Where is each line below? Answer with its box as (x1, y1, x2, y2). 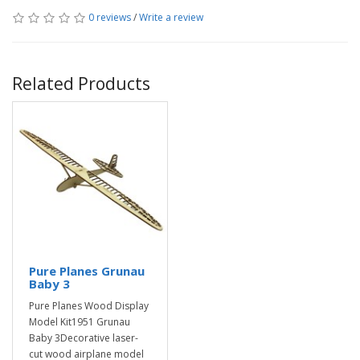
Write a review (139, 10, 203, 24)
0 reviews (88, 10, 131, 24)
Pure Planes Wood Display (29, 299, 149, 313)
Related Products (12, 72, 150, 95)
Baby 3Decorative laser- (29, 331, 138, 345)
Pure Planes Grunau (29, 263, 145, 279)
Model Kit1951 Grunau (29, 315, 130, 329)
